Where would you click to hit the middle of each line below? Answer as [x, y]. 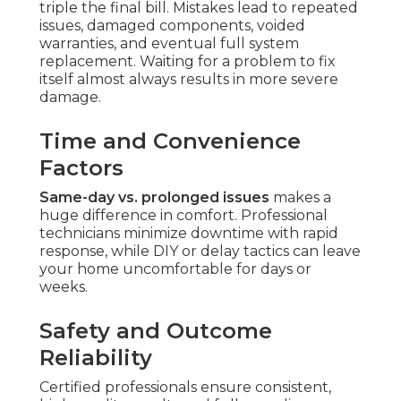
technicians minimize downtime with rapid [189, 234]
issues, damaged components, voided [172, 26]
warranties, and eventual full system [169, 44]
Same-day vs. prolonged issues [154, 198]
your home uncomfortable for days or [175, 269]
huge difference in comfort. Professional [183, 216]
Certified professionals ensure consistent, [185, 388]
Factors [81, 168]
